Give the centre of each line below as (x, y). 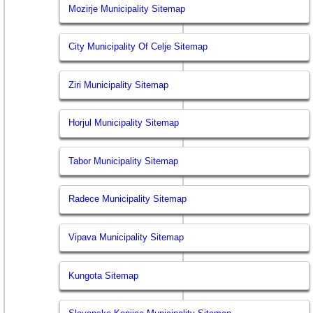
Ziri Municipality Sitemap (119, 85)
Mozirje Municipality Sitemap (127, 8)
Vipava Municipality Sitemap (126, 238)
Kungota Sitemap (104, 275)
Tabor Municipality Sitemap (124, 161)
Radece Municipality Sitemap (128, 199)
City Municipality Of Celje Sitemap (138, 47)
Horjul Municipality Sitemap (124, 123)
